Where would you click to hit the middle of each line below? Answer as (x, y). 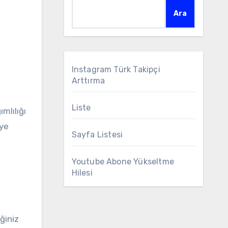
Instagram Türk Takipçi (116, 69)
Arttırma (88, 81)
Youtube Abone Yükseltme (123, 162)
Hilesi (82, 173)
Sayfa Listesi (97, 135)
